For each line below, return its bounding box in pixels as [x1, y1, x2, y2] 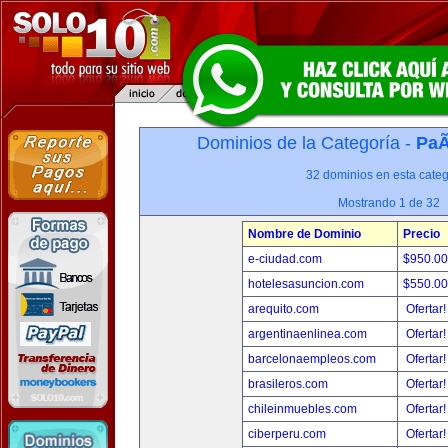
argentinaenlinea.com [248, 327, 367, 341]
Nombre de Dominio [248, 227, 361, 241]
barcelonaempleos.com [248, 352, 376, 366]
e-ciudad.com [248, 252, 322, 266]
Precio [403, 227, 440, 241]
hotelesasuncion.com [248, 277, 364, 291]
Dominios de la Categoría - [196, 133, 416, 153]
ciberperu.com [248, 427, 326, 441]
